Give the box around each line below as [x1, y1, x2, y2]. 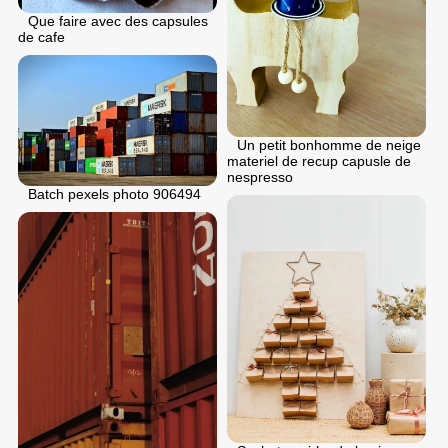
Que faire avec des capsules [28, 12, 208, 29]
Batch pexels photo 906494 [28, 185, 201, 202]
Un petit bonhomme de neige [237, 136, 421, 153]
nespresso [227, 168, 293, 185]
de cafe [18, 28, 65, 45]
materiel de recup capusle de [227, 152, 411, 169]
